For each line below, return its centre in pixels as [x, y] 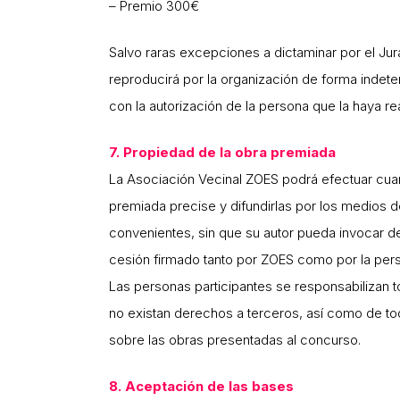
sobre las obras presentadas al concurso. [235, 340]
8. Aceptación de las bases [201, 387]
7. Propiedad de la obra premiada [222, 153]
